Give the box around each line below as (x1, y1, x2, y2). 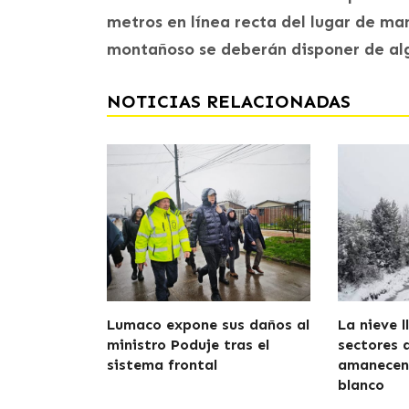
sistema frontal (107, 356, 217, 373)
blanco (338, 376, 385, 393)
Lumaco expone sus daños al (107, 316, 309, 333)
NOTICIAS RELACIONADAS (107, 90, 351, 112)
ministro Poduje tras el (107, 336, 269, 353)
